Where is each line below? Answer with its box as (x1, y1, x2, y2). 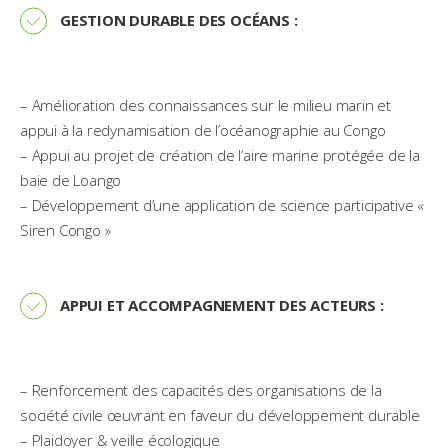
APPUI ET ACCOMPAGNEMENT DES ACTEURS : (60, 295, 384, 315)
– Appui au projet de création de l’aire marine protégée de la (20, 145, 420, 165)
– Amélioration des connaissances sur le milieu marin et (20, 95, 391, 115)
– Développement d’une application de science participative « (20, 195, 424, 215)
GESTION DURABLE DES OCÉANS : (60, 10, 298, 30)
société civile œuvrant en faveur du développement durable (20, 405, 420, 425)
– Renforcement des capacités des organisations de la (20, 380, 382, 400)
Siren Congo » (20, 220, 111, 240)
